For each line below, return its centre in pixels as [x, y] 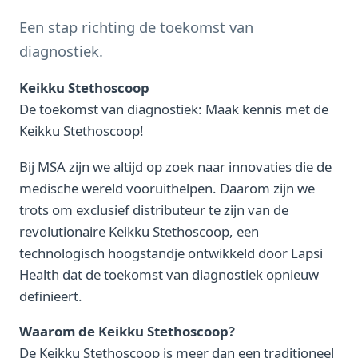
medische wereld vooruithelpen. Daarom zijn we [167, 188]
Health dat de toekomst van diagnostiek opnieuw [169, 274]
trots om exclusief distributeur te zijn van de [154, 209]
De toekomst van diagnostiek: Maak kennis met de [174, 109]
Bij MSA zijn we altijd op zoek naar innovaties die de [175, 166]
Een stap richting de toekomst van [136, 26]
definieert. [51, 296]
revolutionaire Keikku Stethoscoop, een [139, 231]
